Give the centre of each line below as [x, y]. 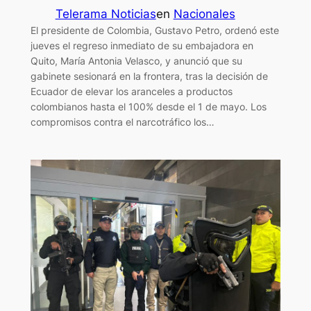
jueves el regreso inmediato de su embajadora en [142, 45]
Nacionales [204, 14]
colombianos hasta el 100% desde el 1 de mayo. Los [148, 106]
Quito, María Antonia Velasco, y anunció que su [136, 60]
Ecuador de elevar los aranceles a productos [131, 91]
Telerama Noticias [106, 14]
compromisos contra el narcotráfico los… [122, 121]
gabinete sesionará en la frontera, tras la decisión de [149, 76]
